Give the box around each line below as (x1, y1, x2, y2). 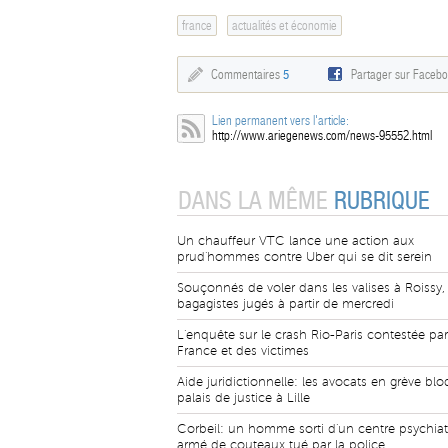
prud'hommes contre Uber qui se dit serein (177, 250, 432, 264)
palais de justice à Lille (177, 391, 310, 405)
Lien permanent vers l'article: (212, 113, 349, 128)
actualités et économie (232, 18, 337, 33)
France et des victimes (177, 344, 309, 358)
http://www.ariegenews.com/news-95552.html (212, 128, 432, 143)
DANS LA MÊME (178, 187, 334, 215)
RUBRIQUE (334, 187, 430, 215)
